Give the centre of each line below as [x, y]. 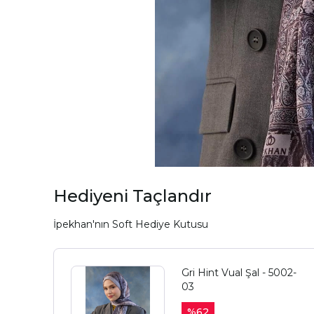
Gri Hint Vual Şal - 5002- [239, 273]
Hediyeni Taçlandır [132, 196]
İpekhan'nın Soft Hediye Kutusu [131, 225]
